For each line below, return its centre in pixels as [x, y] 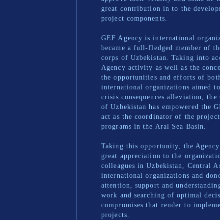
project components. [134, 18]
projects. [115, 215]
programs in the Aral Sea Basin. [154, 126]
